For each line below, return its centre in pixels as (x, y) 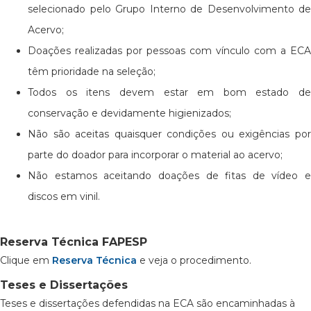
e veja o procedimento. (194, 260)
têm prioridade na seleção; (92, 72)
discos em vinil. (64, 196)
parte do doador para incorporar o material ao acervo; (155, 155)
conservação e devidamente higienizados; (129, 113)
